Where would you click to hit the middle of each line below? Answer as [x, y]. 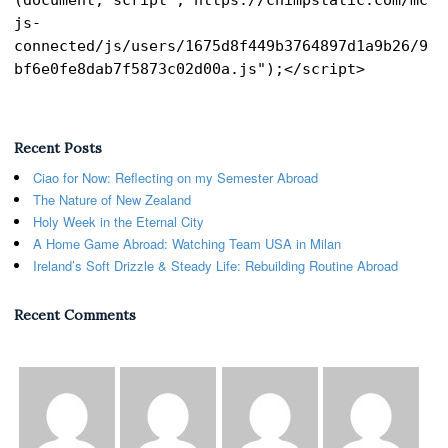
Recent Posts [58, 147]
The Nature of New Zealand [112, 200]
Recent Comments [75, 315]
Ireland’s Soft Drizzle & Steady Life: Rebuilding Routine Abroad [215, 266]
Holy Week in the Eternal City [122, 222]
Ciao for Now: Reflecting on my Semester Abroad [175, 178]
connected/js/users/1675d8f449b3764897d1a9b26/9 [221, 45]
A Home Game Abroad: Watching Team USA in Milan [187, 244]
